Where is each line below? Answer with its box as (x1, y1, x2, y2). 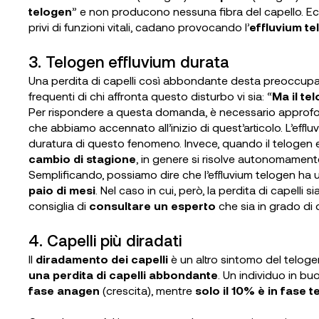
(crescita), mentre (103, 283, 195, 297)
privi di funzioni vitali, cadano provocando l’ (28, 20, 249, 33)
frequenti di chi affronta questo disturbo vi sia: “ (28, 89, 272, 103)
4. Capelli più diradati (28, 231, 182, 249)
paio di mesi (28, 183, 95, 197)
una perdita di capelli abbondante (28, 268, 218, 281)
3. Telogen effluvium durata (28, 52, 229, 70)
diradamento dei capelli (36, 252, 168, 266)
